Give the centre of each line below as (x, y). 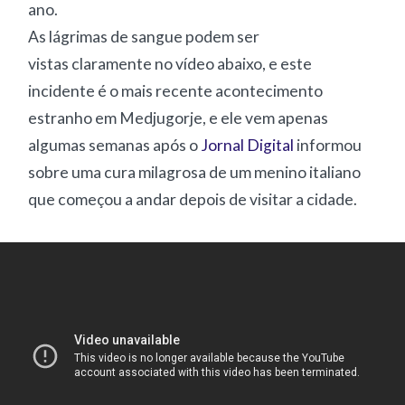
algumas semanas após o (115, 146)
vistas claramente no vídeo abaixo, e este (170, 64)
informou (328, 146)
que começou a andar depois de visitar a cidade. (193, 200)
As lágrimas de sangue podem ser (144, 37)
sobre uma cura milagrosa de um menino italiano (195, 173)
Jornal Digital (248, 146)
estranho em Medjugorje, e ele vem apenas (179, 118)
